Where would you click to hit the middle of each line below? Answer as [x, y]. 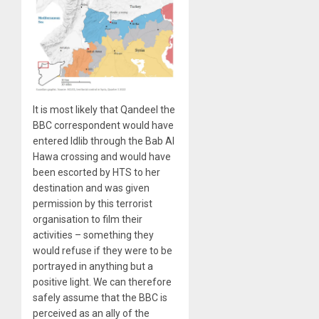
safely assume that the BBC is [100, 297]
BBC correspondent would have [103, 125]
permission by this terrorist [93, 203]
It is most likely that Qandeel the [104, 109]
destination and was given [91, 188]
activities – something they [93, 235]
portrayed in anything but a [93, 266]
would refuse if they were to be [103, 250]
